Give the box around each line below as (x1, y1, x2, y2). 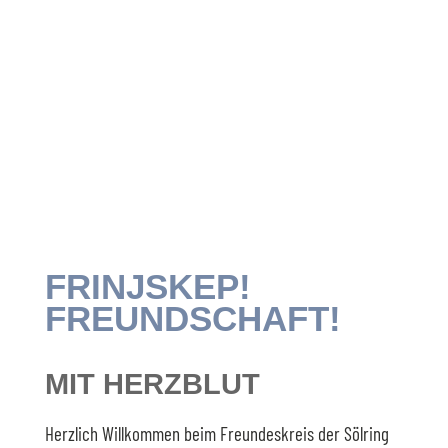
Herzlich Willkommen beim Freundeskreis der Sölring (44, 422, 389, 445)
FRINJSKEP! (44, 267, 251, 306)
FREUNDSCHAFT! (44, 299, 341, 338)
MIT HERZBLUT (44, 368, 260, 400)
